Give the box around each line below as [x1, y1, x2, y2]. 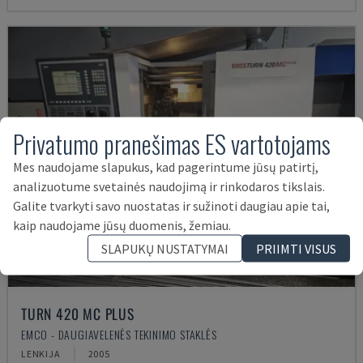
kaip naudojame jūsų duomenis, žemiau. [13, 216, 231, 233]
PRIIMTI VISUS [256, 240, 336, 257]
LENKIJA [21, 348, 61, 360]
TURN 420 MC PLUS [21, 303, 135, 324]
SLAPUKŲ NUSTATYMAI [101, 240, 228, 257]
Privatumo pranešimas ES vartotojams [13, 125, 331, 162]
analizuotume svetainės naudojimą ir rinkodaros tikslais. [13, 177, 325, 194]
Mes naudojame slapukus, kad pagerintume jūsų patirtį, [13, 158, 318, 175]
